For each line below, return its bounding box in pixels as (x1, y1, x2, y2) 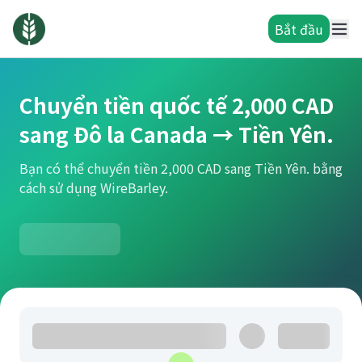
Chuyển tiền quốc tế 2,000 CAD (19, 90, 334, 120)
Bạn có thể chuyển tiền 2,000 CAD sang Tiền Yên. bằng (19, 158, 343, 178)
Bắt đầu (275, 19, 323, 39)
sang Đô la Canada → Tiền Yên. (19, 119, 334, 149)
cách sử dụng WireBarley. (19, 178, 168, 197)
